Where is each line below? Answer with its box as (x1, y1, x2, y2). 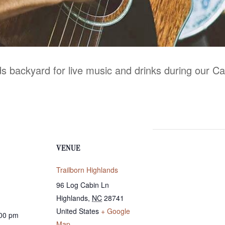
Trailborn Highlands (56, 164, 118, 175)
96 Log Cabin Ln (56, 179, 109, 190)
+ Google (101, 205, 130, 216)
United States (56, 205, 99, 216)
